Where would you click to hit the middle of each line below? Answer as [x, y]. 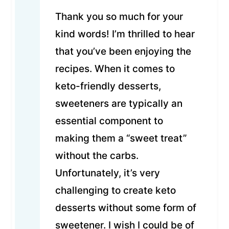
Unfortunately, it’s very [108, 173]
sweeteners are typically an [119, 104]
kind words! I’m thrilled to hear [125, 34]
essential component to [109, 121]
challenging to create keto [116, 191]
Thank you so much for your [119, 17]
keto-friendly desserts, [108, 86]
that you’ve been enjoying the [123, 52]
